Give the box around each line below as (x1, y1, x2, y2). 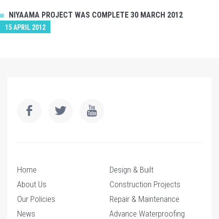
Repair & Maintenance (109, 194, 179, 204)
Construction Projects (109, 179, 180, 190)
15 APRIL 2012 (5, 23, 45, 32)
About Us (17, 179, 46, 190)
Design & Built (109, 165, 153, 175)
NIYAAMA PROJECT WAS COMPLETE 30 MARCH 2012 (9, 10, 183, 20)
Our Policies (17, 194, 55, 204)
